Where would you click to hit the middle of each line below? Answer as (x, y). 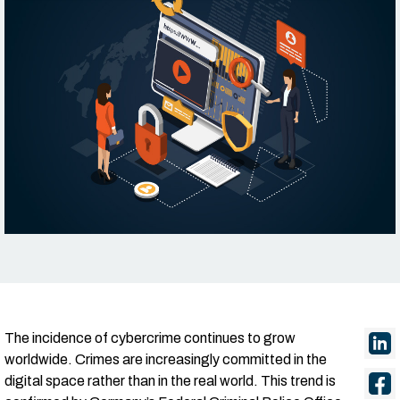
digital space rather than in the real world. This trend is (170, 381)
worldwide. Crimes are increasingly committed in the (166, 359)
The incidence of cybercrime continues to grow (150, 338)
